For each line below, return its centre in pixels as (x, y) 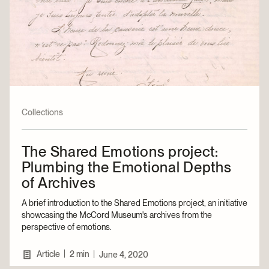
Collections (42, 112)
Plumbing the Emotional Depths (126, 167)
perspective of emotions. (66, 227)
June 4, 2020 (123, 254)
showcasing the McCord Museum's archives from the (116, 215)
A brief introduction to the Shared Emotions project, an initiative (134, 203)
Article (48, 254)
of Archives (59, 183)
